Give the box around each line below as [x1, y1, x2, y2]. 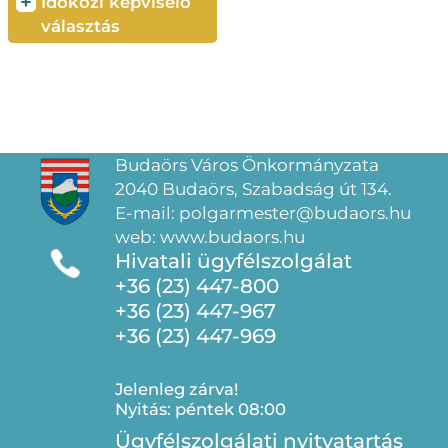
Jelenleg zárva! [115, 379, 238, 399]
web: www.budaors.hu [115, 227, 305, 247]
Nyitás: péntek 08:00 [115, 399, 286, 419]
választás [40, 16, 120, 36]
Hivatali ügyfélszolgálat [115, 249, 352, 273]
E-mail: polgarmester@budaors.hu [115, 203, 411, 223]
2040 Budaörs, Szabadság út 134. [115, 179, 392, 199]
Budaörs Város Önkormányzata [115, 155, 379, 175]
